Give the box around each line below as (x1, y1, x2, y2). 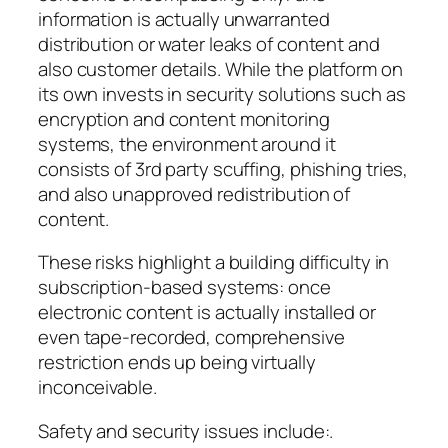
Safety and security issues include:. (38, 417, 334, 444)
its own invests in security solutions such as (38, 80, 406, 107)
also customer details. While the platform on (38, 55, 403, 82)
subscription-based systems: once (38, 274, 331, 301)
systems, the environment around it (38, 130, 336, 157)
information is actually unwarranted (38, 5, 330, 32)
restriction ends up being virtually (38, 349, 316, 376)
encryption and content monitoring (38, 105, 330, 132)
